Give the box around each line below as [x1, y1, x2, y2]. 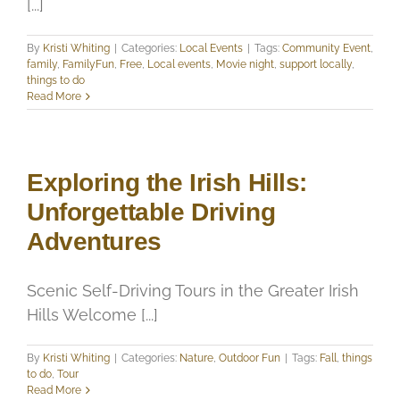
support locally [279, 57, 352, 71]
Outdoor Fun [219, 351, 280, 364]
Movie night [216, 57, 274, 71]
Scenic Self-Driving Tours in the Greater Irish [27, 280, 359, 300]
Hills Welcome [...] [27, 304, 158, 324]
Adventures [27, 227, 162, 255]
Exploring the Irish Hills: [27, 168, 308, 196]
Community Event [282, 41, 371, 54]
